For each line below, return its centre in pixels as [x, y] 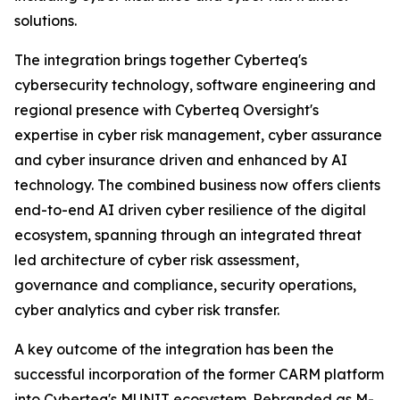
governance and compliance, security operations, [185, 285]
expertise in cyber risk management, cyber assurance [198, 135]
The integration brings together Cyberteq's [161, 60]
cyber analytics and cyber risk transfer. [147, 310]
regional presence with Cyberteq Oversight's [167, 110]
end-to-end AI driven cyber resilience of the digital [190, 210]
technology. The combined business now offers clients [197, 185]
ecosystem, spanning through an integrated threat [188, 235]
